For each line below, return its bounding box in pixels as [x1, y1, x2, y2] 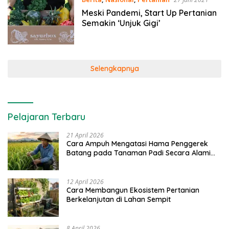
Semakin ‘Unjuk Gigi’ [81, 18, 161, 29]
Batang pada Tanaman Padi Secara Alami [66, 148, 211, 157]
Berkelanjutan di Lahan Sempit [66, 194, 171, 204]
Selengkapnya [90, 63, 139, 73]
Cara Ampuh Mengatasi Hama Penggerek [66, 139, 208, 148]
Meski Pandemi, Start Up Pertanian [81, 8, 217, 18]
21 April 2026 [66, 130, 104, 140]
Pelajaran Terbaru [8, 110, 85, 123]
